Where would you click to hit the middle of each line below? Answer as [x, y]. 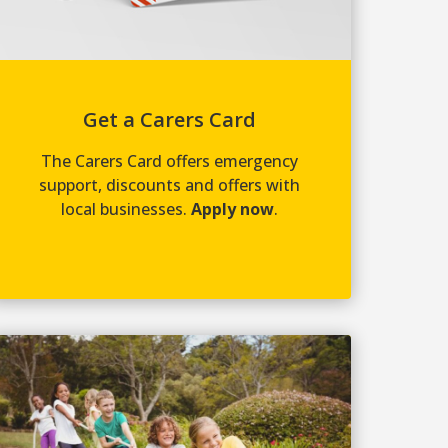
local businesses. [125, 208]
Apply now [232, 208]
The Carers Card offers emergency [169, 160]
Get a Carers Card [169, 119]
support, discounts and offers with [169, 184]
